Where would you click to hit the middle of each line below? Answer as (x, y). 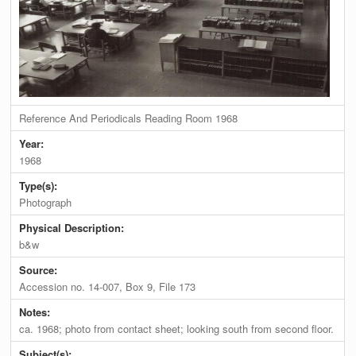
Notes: (37, 312)
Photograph (46, 203)
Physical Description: (74, 228)
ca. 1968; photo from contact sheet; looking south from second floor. (177, 329)
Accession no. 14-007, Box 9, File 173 (108, 287)
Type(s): (40, 186)
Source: (40, 270)
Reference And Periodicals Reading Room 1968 (129, 118)
